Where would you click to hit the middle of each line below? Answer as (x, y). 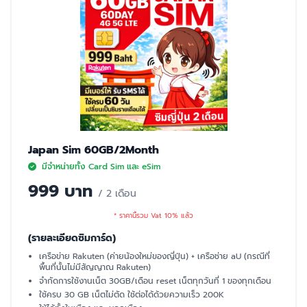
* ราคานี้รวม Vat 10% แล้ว (153, 216)
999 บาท (63, 191)
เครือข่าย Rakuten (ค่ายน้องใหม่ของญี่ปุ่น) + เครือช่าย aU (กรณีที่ (155, 256)
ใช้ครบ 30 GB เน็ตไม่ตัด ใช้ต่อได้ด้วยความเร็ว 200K (132, 295)
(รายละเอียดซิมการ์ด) (72, 238)
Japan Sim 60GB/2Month (94, 150)
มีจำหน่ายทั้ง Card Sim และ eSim (101, 167)
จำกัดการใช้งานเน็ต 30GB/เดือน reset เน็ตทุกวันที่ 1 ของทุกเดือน (155, 281)
